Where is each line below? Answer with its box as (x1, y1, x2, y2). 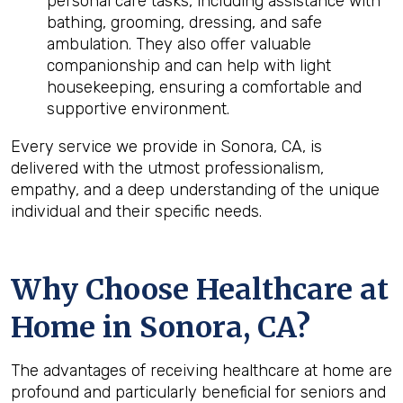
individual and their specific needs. (11, 201, 262, 221)
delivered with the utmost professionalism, (11, 158, 324, 178)
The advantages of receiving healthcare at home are (11, 361, 392, 381)
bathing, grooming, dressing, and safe (47, 13, 322, 32)
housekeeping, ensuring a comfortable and (47, 77, 362, 97)
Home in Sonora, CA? (11, 309, 310, 345)
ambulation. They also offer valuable (47, 34, 311, 54)
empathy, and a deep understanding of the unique (11, 180, 380, 200)
